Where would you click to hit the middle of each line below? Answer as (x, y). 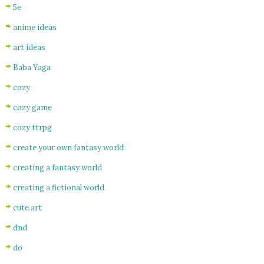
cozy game (32, 107)
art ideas (29, 47)
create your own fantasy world (68, 147)
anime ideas (35, 27)
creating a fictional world (59, 187)
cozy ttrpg (32, 127)
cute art (27, 207)
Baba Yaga (32, 67)
